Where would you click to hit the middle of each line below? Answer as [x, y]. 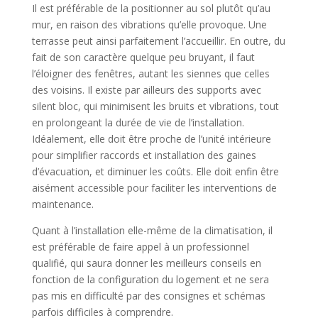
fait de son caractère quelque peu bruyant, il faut [143, 57]
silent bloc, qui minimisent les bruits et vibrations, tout [155, 106]
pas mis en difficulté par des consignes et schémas [148, 295]
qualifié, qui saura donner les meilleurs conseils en [146, 263]
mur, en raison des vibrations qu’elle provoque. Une [149, 24]
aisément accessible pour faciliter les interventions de [154, 187]
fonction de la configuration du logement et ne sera [150, 279]
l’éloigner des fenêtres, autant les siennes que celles [150, 73]
